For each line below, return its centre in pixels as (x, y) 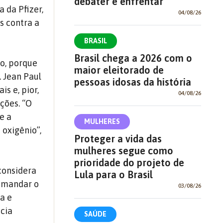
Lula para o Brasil (113, 174)
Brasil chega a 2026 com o (133, 58)
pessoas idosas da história (132, 82)
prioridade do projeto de (129, 162)
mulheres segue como (123, 150)
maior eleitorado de (119, 70)
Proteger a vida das (118, 138)
